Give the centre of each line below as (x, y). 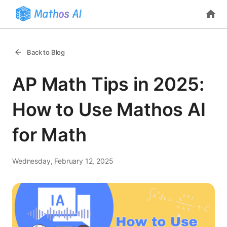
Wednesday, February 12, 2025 (63, 161)
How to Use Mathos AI (109, 109)
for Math (49, 135)
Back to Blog (46, 52)
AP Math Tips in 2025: (108, 84)
